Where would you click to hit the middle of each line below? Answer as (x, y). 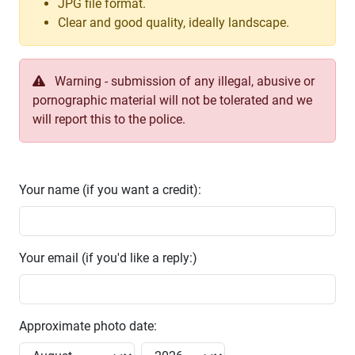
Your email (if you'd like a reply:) (108, 258)
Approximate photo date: (88, 326)
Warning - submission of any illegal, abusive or (183, 82)
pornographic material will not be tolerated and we (172, 101)
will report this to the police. (109, 120)
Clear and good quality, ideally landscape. (174, 23)
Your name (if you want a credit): (110, 190)
